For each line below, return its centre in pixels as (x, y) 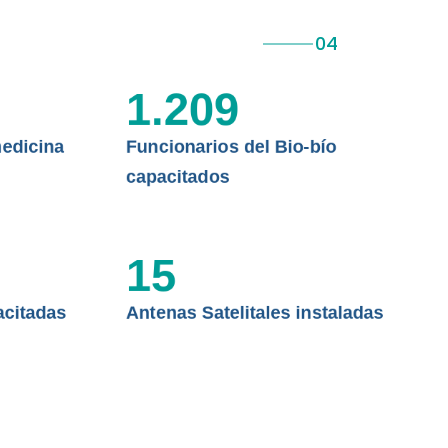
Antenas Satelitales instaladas (254, 312)
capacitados (177, 177)
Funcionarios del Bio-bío (231, 147)
